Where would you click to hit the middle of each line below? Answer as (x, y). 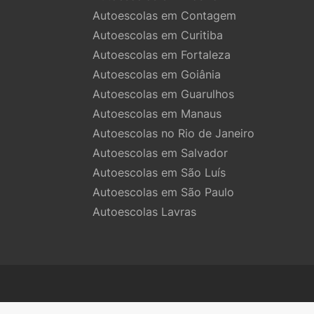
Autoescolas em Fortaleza (162, 55)
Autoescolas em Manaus (157, 114)
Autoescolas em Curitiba (158, 35)
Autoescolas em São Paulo (163, 192)
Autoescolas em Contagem (164, 15)
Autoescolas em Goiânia (157, 74)
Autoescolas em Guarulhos (163, 94)
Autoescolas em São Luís (159, 172)
